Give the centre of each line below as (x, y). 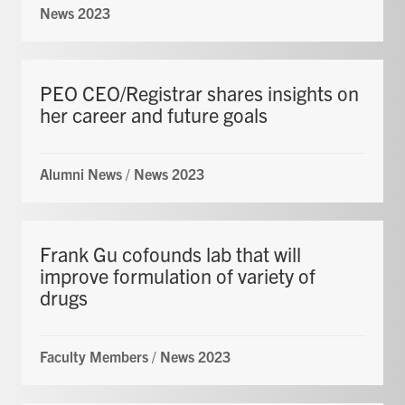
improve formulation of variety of (178, 275)
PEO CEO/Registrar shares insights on (199, 92)
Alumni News (81, 173)
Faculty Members (94, 356)
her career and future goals (154, 114)
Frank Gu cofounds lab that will (170, 253)
